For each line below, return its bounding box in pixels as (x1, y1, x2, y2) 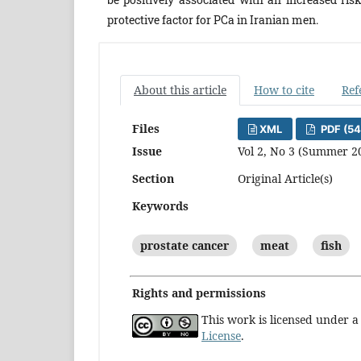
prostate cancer (140, 238, 229, 254)
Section (132, 171, 174, 187)
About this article (134, 82, 226, 98)
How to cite (254, 82, 314, 98)
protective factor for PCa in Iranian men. (106, 12, 318, 28)
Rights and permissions (132, 285, 266, 301)
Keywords (132, 198, 189, 214)
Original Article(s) (238, 171, 333, 187)
